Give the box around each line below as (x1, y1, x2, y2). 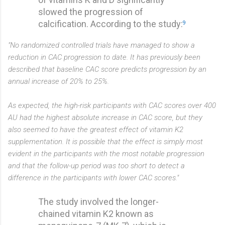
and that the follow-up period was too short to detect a (8, 161, 185, 170)
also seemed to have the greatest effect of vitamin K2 (8, 125, 183, 134)
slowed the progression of (38, 6, 143, 17)
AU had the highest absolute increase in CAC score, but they (8, 113, 202, 122)
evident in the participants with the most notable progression (8, 149, 204, 158)
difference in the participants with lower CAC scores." (8, 173, 179, 182)
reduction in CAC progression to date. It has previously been (8, 52, 200, 62)
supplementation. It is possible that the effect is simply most (8, 137, 203, 146)
